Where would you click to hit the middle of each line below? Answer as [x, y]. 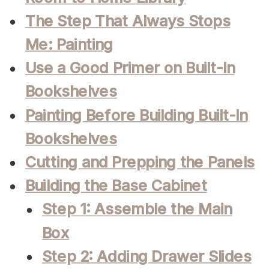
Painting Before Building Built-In [136, 115]
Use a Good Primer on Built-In [130, 68]
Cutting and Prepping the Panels [140, 162]
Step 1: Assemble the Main [137, 209]
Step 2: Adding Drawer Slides [147, 256]
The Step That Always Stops [128, 21]
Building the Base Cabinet [116, 186]
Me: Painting [69, 44]
